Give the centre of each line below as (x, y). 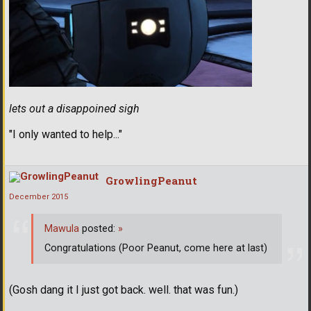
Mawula (62, 228)
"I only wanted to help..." (66, 135)
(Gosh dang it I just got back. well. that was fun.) (124, 290)
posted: (99, 228)
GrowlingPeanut (151, 181)
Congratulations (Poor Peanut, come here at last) (156, 248)
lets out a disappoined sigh (74, 109)
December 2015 (39, 197)
